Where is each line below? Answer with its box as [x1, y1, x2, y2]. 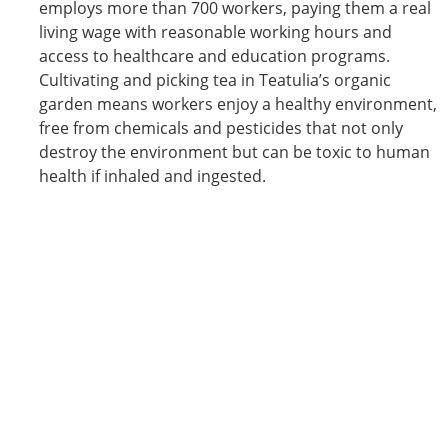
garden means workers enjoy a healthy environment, [39, 92, 437, 115]
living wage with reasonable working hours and [39, 20, 392, 43]
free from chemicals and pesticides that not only [39, 116, 403, 139]
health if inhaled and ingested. [39, 164, 266, 187]
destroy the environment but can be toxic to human [39, 140, 430, 163]
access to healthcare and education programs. [39, 44, 390, 67]
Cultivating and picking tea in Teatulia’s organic [39, 68, 391, 91]
